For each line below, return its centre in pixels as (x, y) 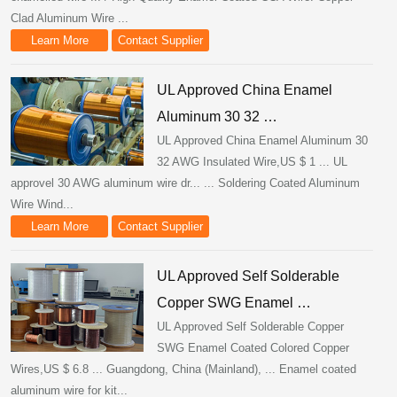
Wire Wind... (42, 204)
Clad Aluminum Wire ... (70, 18)
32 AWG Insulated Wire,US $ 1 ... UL (252, 162)
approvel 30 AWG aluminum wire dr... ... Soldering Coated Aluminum (185, 183)
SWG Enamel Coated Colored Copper (253, 348)
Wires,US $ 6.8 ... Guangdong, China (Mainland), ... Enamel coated (183, 369)
